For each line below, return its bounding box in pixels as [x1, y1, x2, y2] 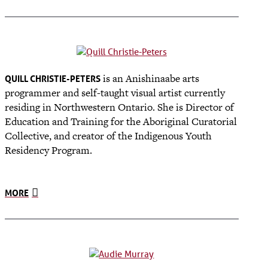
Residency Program [5, 142, 90, 157]
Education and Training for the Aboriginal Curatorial [5, 114, 237, 129]
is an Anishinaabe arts [100, 71, 199, 86]
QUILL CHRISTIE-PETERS [5, 72, 100, 84]
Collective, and [5, 128, 72, 143]
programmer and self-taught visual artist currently [5, 85, 225, 100]
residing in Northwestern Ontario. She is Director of [5, 99, 234, 114]
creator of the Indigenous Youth [72, 128, 212, 143]
